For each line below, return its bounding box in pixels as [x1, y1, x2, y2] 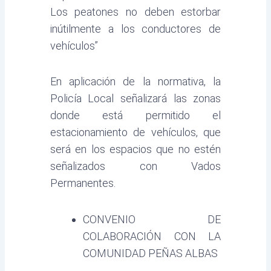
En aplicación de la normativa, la [50, 75, 221, 88]
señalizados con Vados [50, 160, 221, 173]
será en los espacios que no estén [50, 143, 221, 156]
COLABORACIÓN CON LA [82, 229, 221, 243]
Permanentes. [50, 177, 116, 190]
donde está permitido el [50, 109, 221, 122]
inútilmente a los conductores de [50, 22, 221, 35]
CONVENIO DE [82, 212, 221, 226]
